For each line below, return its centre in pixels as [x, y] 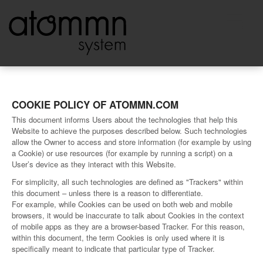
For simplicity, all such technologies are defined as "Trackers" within [127, 182]
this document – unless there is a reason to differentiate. [107, 193]
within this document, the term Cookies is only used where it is [118, 238]
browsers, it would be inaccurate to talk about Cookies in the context [128, 215]
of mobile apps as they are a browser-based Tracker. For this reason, [128, 227]
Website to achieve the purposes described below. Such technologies [129, 131]
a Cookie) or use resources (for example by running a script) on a [122, 153]
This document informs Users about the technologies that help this [125, 120]
